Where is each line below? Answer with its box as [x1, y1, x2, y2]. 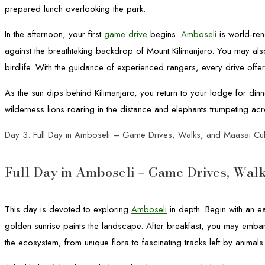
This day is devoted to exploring [5, 203, 131, 216]
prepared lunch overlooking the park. [5, 2, 146, 15]
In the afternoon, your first [5, 27, 104, 41]
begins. [147, 27, 181, 41]
